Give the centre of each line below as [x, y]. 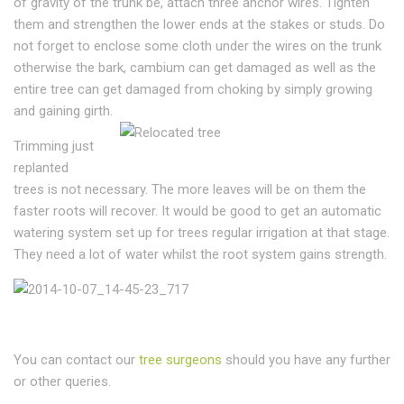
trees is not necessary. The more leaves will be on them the [190, 189]
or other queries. [62, 381]
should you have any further [306, 360]
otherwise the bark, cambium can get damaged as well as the [195, 68]
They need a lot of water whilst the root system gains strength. [200, 254]
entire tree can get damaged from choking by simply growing [193, 89]
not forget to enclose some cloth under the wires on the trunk [197, 46]
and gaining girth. [63, 111]
